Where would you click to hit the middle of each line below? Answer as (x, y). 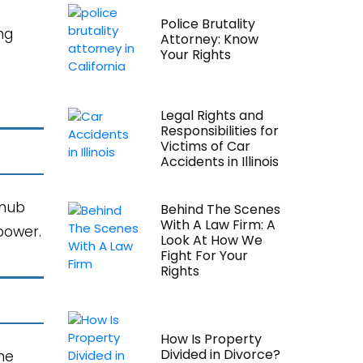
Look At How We (211, 240)
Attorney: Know (209, 39)
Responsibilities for (219, 131)
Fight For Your (204, 256)
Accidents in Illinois (219, 162)
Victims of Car (205, 146)
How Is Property (211, 339)
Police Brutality (207, 24)
